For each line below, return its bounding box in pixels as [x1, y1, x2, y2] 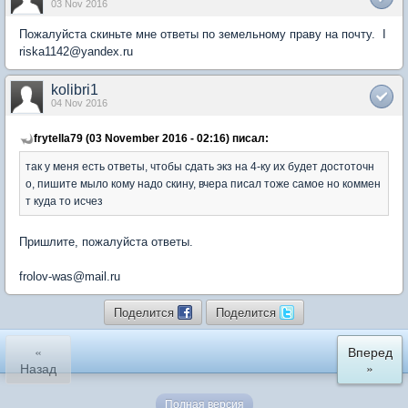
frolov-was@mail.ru [19, 270, 120, 283]
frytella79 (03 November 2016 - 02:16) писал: [34, 132, 269, 144]
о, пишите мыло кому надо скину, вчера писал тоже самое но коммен [25, 178, 381, 189]
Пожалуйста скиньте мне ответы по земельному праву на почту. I [19, 27, 386, 41]
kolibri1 [51, 82, 98, 97]
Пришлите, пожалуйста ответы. [19, 235, 193, 249]
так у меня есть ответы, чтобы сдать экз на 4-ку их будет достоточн [25, 160, 374, 172]
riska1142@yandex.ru [19, 45, 133, 58]
